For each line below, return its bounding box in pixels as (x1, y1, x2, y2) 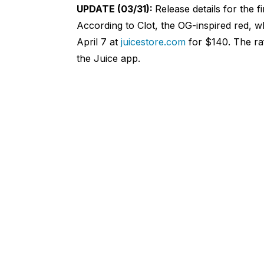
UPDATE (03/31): (76, 3, 155, 15)
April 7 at (76, 36, 121, 48)
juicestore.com (120, 36, 186, 48)
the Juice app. (76, 52, 140, 65)
